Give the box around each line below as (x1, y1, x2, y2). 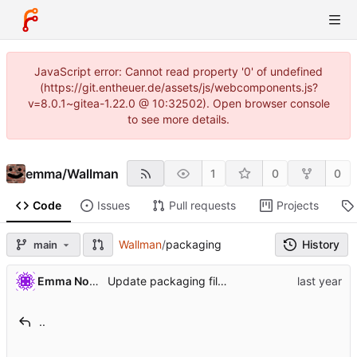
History (301, 237, 339, 252)
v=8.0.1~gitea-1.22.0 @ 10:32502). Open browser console (27, 96, 330, 110)
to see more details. (127, 112, 229, 126)
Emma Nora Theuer (89, 273, 99, 288)
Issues (96, 198, 130, 213)
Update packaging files (218, 274, 227, 288)
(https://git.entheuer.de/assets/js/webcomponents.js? (39, 80, 318, 94)
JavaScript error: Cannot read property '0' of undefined (34, 65, 323, 78)
